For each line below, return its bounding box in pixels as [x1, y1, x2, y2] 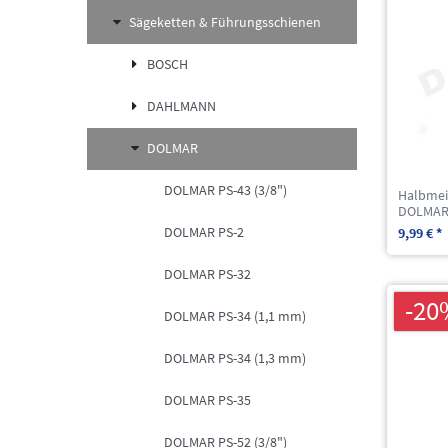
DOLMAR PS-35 [164, 391, 251, 410]
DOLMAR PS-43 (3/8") [164, 181, 287, 200]
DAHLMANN [146, 97, 216, 116]
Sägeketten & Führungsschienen [129, 13, 321, 32]
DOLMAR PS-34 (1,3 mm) [164, 349, 306, 368]
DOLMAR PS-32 [164, 265, 251, 284]
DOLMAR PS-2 [164, 223, 244, 242]
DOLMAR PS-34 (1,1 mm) [164, 307, 306, 326]
